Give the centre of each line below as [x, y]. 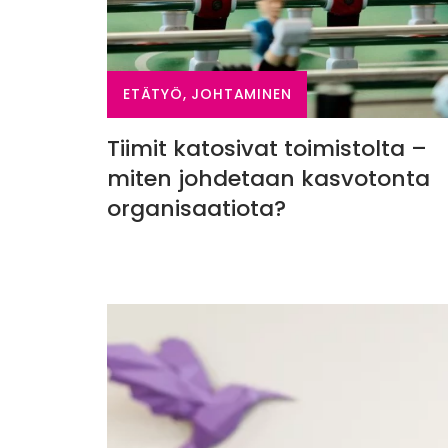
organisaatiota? [196, 208]
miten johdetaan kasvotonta [268, 178]
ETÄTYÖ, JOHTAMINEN [207, 93]
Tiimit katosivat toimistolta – [267, 148]
